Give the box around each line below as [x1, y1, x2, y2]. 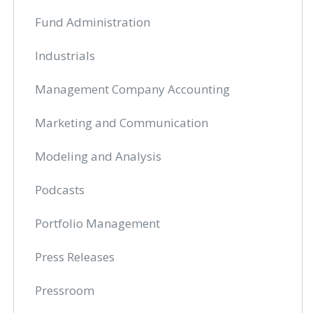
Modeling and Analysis [35, 148, 162, 164]
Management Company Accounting [35, 81, 231, 97]
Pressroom [35, 282, 95, 298]
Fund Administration [35, 14, 151, 30]
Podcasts [35, 182, 85, 198]
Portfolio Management [35, 215, 161, 231]
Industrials [35, 48, 96, 64]
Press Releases [35, 249, 115, 265]
